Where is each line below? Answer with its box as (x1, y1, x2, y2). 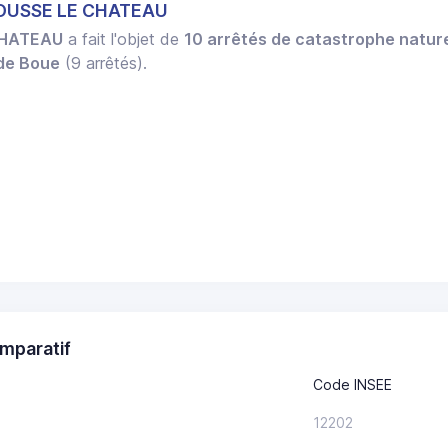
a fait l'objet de (63, 29, 185, 50)
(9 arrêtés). (60, 53, 148, 74)
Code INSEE (313, 375, 392, 393)
